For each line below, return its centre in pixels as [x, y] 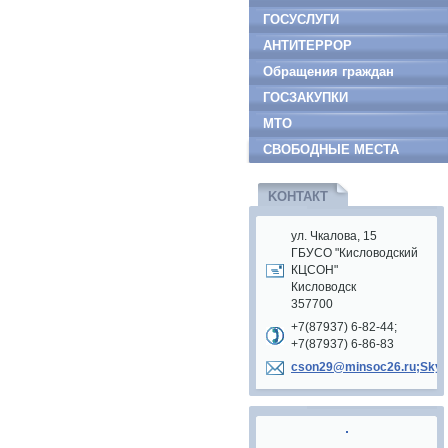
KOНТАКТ [298, 196]
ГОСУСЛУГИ [301, 19]
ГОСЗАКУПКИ [305, 97]
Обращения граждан [328, 71]
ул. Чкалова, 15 [334, 236]
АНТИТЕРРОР [307, 45]
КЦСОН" [314, 270]
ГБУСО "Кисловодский [354, 253]
